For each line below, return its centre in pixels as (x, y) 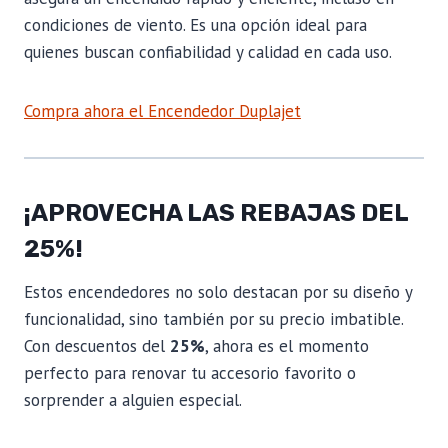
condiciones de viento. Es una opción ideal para (195, 24)
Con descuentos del (97, 345)
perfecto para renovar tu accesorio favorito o (190, 372)
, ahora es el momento (287, 345)
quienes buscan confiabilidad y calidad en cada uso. (208, 51)
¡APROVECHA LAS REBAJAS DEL (216, 212)
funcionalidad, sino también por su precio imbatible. (213, 318)
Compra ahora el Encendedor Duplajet (162, 110)
